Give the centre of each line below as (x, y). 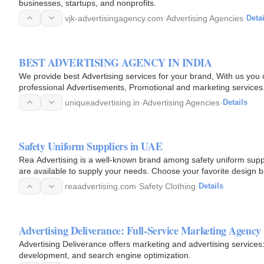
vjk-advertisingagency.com (114, 18)
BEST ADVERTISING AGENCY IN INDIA (115, 62)
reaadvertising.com (100, 187)
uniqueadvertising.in (102, 102)
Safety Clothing (167, 187)
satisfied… (38, 182)
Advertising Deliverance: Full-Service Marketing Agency (140, 230)
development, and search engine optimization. (105, 255)
